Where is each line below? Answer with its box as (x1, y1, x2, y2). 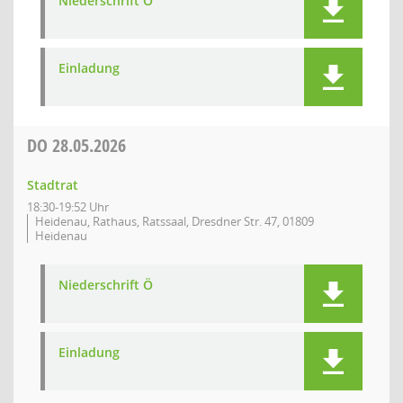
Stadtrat (27, 176, 78, 193)
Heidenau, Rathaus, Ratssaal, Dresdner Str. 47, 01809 (35, 213, 314, 229)
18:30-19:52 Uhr (27, 199, 109, 215)
